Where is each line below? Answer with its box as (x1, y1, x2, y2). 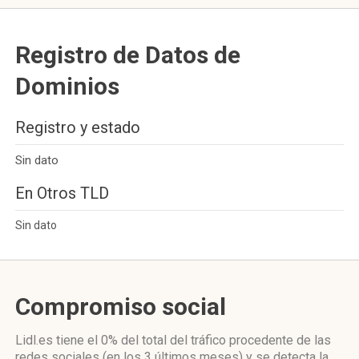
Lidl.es (15, 333, 56, 348)
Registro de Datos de (15, 41, 240, 69)
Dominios (15, 72, 119, 100)
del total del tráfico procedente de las (118, 333, 331, 348)
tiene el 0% (56, 333, 118, 348)
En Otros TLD (15, 184, 109, 203)
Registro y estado (15, 118, 140, 137)
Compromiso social (15, 292, 226, 321)
